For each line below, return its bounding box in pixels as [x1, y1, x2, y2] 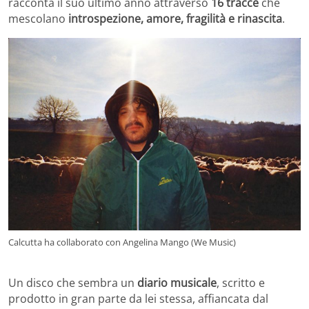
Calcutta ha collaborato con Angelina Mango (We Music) [8, 236, 236, 249]
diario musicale [137, 275, 217, 291]
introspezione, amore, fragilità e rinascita [68, 11, 282, 27]
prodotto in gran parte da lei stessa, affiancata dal [8, 291, 268, 307]
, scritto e [217, 275, 265, 291]
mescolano [8, 11, 68, 27]
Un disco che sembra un [8, 275, 137, 291]
